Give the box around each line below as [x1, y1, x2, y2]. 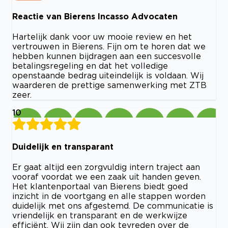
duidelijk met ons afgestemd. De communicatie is [12, 201, 213, 211]
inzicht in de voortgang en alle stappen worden [12, 191, 206, 201]
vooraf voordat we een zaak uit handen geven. [12, 172, 201, 182]
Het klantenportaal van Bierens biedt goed [12, 182, 188, 191]
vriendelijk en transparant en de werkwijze [12, 211, 187, 220]
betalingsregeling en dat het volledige [12, 61, 168, 70]
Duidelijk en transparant [12, 142, 113, 152]
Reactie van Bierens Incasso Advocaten [12, 11, 178, 21]
